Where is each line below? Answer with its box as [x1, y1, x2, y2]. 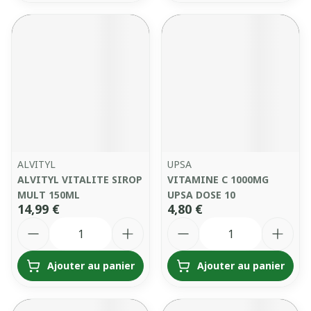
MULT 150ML [17, 188, 80, 201]
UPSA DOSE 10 [167, 188, 235, 201]
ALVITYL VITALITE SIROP [17, 173, 142, 186]
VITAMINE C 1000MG [167, 173, 269, 186]
